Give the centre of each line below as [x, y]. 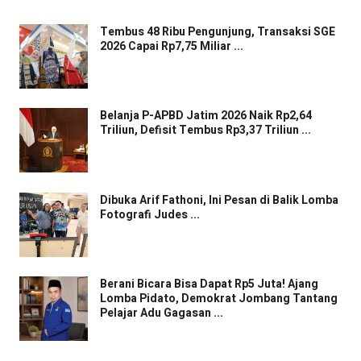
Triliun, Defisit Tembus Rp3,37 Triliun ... [205, 131]
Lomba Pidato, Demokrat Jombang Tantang [219, 299]
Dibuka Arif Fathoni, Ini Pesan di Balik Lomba [219, 200]
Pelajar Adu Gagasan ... [162, 313]
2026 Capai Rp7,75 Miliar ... [172, 46]
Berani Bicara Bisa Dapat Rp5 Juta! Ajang [209, 284]
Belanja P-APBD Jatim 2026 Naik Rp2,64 [206, 116]
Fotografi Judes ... [150, 214]
